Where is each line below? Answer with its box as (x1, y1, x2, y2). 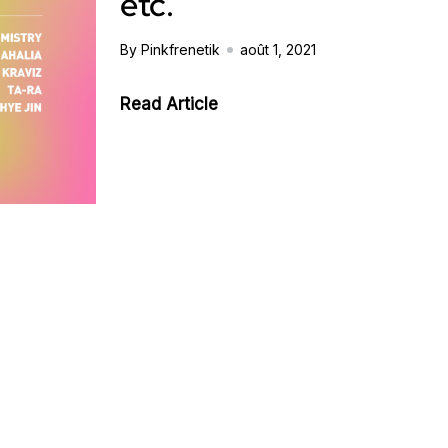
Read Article (120, 93, 218, 114)
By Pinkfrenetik (120, 40, 220, 58)
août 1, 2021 (240, 40, 316, 58)
